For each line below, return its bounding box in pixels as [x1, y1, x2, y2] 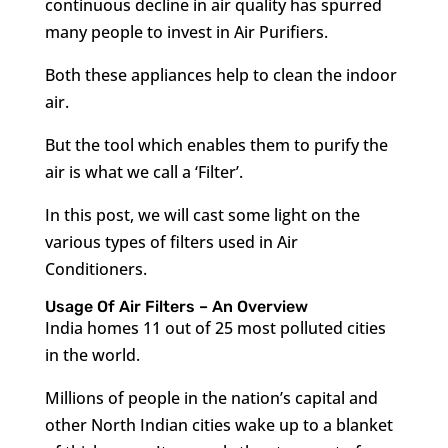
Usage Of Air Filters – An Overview [44, 297, 308, 316]
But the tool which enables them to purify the [44, 134, 388, 156]
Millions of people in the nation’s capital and [44, 387, 378, 409]
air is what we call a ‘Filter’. [44, 161, 243, 183]
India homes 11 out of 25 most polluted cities [44, 317, 386, 339]
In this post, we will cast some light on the [44, 204, 360, 226]
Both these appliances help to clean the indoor [44, 64, 397, 86]
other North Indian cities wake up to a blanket [44, 414, 393, 436]
